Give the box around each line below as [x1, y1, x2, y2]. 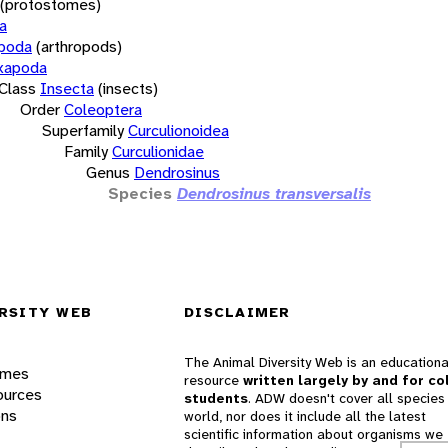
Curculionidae [112, 140, 204, 162]
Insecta [40, 77, 94, 99]
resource [184, 371, 243, 390]
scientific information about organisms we [184, 425, 443, 444]
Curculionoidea [128, 119, 229, 141]
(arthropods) [36, 35, 122, 57]
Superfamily [42, 119, 124, 141]
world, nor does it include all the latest [184, 407, 426, 426]
